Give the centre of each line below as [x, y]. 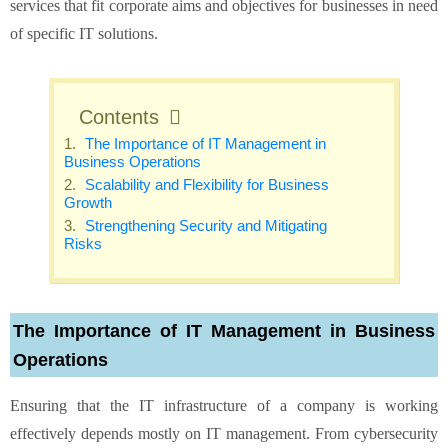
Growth [88, 202]
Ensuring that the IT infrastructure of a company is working [224, 405]
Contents [119, 116]
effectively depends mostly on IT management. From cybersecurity [224, 433]
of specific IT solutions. [84, 33]
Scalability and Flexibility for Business [205, 184]
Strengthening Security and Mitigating [204, 225]
